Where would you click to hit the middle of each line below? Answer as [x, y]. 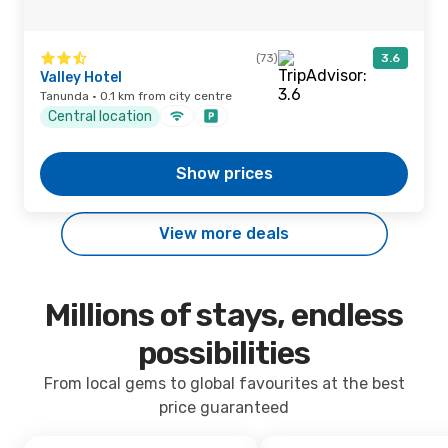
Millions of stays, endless [224, 315]
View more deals [224, 233]
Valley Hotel [81, 77]
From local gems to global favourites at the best [224, 383]
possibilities [224, 353]
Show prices [224, 173]
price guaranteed [224, 407]
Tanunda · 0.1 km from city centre [136, 96]
